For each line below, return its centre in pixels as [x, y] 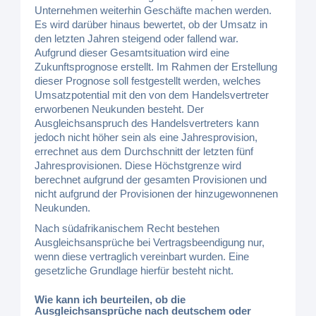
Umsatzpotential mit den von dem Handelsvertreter [152, 95]
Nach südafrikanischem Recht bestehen [127, 228]
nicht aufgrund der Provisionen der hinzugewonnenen [157, 194]
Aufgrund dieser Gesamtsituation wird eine [132, 53]
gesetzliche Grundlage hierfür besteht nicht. [134, 271]
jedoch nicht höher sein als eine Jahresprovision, [146, 137]
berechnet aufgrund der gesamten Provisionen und [151, 180]
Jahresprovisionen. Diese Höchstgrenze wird [138, 165]
